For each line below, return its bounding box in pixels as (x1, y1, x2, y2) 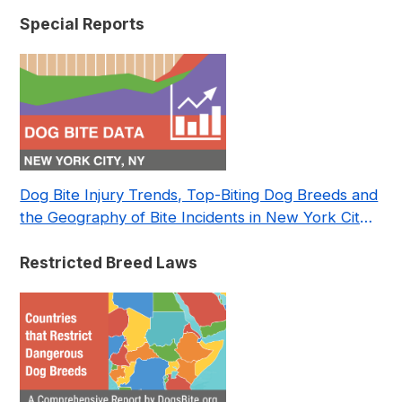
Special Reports (20, 14, 145, 33)
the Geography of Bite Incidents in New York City (20, 208, 369, 226)
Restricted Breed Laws (20, 253, 198, 272)
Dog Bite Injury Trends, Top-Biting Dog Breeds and (20, 186, 379, 204)
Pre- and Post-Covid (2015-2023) (20, 231, 258, 249)
